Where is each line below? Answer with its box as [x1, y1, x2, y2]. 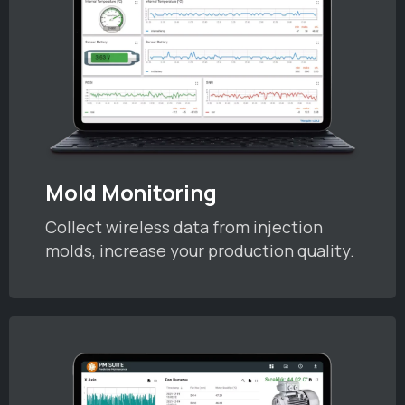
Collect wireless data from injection [45, 215, 323, 238]
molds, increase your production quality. [45, 239, 354, 261]
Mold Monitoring [45, 177, 217, 207]
